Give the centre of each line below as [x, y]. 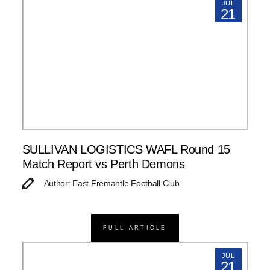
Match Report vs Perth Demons [103, 164]
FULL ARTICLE [135, 228]
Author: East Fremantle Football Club [111, 184]
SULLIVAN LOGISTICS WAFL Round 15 [126, 150]
